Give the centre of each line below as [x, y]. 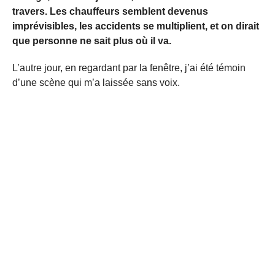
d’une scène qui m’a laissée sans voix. [96, 82]
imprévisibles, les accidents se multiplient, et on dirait [136, 26]
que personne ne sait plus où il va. [92, 41]
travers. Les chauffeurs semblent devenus [110, 11]
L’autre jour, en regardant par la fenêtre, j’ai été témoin [129, 68]
